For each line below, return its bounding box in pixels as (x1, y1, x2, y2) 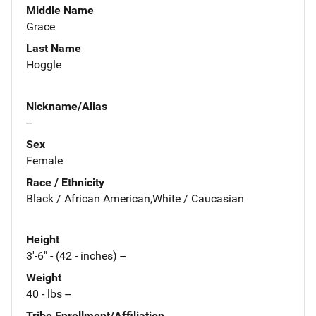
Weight (26, 271, 61, 285)
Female (26, 153, 63, 167)
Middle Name (26, 3, 94, 17)
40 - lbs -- (26, 287, 71, 301)
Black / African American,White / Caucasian (26, 191, 244, 205)
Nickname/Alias (26, 99, 107, 113)
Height (26, 233, 59, 247)
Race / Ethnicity (26, 175, 104, 189)
